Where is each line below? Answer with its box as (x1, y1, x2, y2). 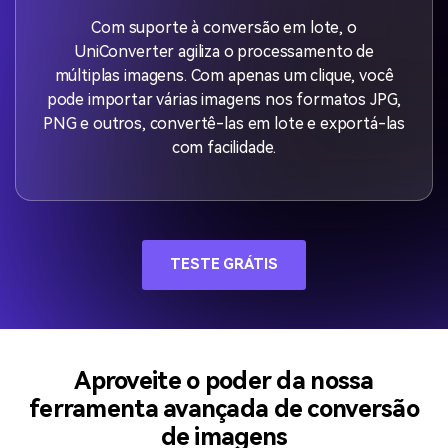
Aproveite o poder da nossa (74, 367, 374, 395)
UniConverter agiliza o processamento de (74, 42, 374, 62)
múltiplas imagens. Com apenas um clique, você (54, 66, 394, 86)
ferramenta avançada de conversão (29, 395, 419, 423)
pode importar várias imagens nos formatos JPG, (46, 90, 402, 110)
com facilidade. (171, 138, 277, 158)
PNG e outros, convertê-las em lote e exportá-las (42, 114, 406, 134)
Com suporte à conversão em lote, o (91, 18, 357, 38)
